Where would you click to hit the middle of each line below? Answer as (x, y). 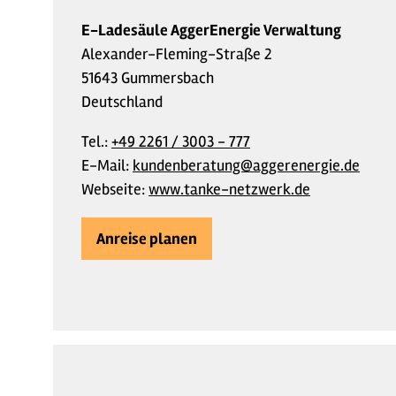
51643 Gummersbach (148, 78)
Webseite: (115, 189)
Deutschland (122, 102)
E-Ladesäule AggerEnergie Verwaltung (211, 30)
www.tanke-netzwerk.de (229, 189)
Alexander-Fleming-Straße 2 (177, 54)
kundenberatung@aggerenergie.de (246, 165)
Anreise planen (147, 238)
